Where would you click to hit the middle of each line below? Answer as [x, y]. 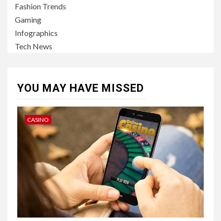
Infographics [36, 33]
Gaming [28, 19]
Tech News [34, 46]
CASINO [38, 120]
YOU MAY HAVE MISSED [81, 88]
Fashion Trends [40, 6]
